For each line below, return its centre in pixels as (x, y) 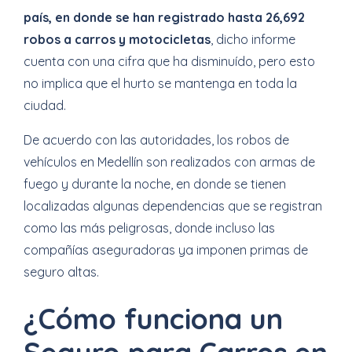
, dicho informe (253, 39)
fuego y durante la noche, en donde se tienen (155, 184)
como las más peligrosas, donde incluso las (149, 228)
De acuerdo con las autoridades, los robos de (156, 140)
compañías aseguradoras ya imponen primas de (166, 250)
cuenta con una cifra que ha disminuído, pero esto (169, 61)
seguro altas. (61, 272)
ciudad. (45, 105)
